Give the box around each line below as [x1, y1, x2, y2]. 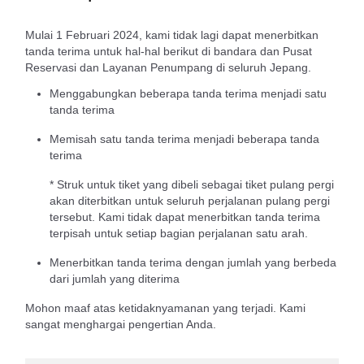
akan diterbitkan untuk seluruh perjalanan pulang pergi [50, 194, 330, 207]
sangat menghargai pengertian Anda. [25, 318, 216, 331]
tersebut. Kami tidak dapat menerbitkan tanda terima [50, 210, 320, 223]
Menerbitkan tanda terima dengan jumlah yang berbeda [50, 256, 336, 269]
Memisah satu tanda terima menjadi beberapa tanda [50, 132, 319, 145]
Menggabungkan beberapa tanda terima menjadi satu [50, 87, 327, 100]
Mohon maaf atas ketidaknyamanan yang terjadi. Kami [25, 301, 305, 314]
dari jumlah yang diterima [50, 272, 180, 285]
